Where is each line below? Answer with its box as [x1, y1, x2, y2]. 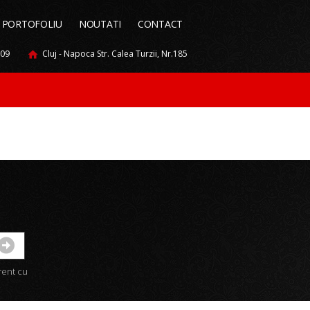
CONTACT [137, 17, 183, 30]
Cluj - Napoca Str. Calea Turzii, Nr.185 [42, 48, 188, 60]
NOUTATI [78, 17, 121, 30]
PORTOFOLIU [1, 17, 62, 30]
